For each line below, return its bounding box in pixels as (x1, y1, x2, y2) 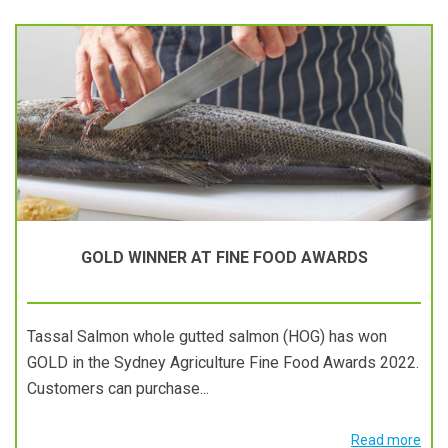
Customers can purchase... (27, 379, 209, 398)
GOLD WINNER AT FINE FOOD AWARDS (80, 248, 368, 267)
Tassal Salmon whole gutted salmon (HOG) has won (27, 327, 387, 346)
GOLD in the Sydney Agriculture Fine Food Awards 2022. (27, 353, 419, 372)
